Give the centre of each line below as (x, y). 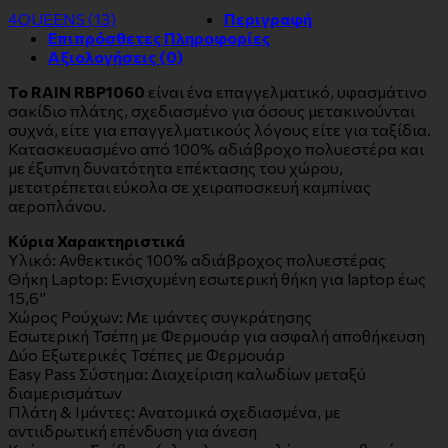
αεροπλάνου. (57, 206)
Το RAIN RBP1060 (76, 92)
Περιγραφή (268, 19)
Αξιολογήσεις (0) (115, 57)
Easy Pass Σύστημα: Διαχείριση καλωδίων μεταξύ (187, 374)
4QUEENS (48, 19)
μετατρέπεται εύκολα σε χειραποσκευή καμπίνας (189, 187)
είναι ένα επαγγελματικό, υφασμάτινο (286, 92)
